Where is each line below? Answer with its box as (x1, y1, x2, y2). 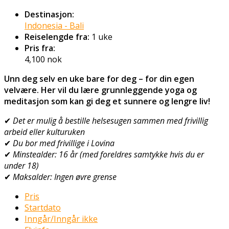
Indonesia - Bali (25, 19, 84, 31)
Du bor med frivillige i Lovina (13, 137, 114, 149)
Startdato (25, 201, 61, 213)
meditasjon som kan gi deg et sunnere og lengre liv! (4, 95, 210, 107)
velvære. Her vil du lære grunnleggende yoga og (4, 84, 197, 96)
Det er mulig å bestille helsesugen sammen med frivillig (13, 114, 208, 126)
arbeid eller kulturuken (4, 126, 85, 138)
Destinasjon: (25, 8, 74, 20)
